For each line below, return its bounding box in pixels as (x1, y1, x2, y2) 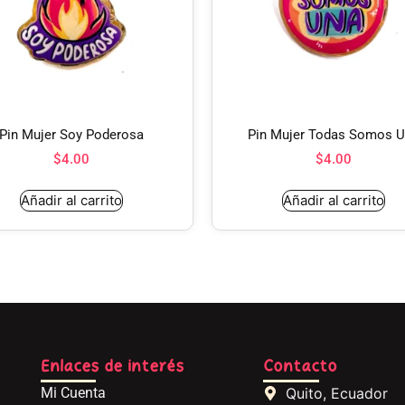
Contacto (263, 356, 338, 379)
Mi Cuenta (40, 383, 106, 401)
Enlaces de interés (40, 356, 184, 379)
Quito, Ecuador (286, 383, 389, 402)
